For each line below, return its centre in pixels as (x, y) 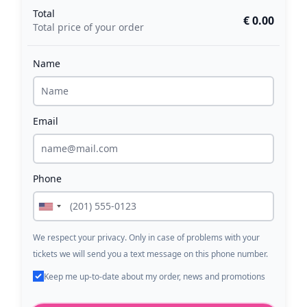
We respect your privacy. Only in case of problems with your (146, 237)
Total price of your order (88, 27)
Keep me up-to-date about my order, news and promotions (155, 277)
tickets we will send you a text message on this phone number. (150, 254)
